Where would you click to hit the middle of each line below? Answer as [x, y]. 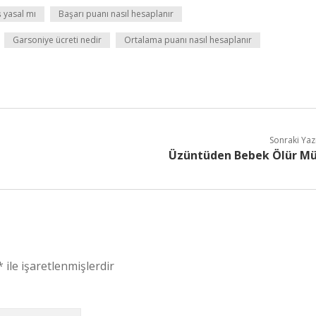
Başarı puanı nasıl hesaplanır [116, 14]
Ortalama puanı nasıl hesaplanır [188, 40]
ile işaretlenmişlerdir [59, 266]
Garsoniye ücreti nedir [57, 40]
